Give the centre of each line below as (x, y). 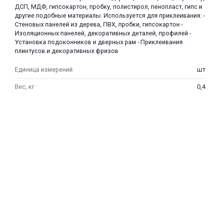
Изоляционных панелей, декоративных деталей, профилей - (103, 33)
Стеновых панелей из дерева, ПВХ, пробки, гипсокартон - (99, 24)
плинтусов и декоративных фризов (67, 51)
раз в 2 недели (156, 74)
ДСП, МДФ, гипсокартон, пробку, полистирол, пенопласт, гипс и (109, 7)
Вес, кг (25, 87)
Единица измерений (44, 69)
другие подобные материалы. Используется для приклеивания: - (110, 15)
